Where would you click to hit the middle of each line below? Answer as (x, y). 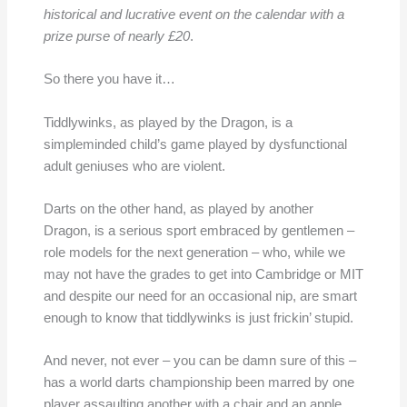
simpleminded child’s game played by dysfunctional (195, 144)
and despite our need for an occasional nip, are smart (200, 296)
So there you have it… (109, 79)
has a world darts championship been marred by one (199, 383)
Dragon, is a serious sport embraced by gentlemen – (199, 230)
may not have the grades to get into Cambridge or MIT (203, 274)
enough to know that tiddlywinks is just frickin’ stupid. (198, 318)
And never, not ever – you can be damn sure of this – (199, 361)
